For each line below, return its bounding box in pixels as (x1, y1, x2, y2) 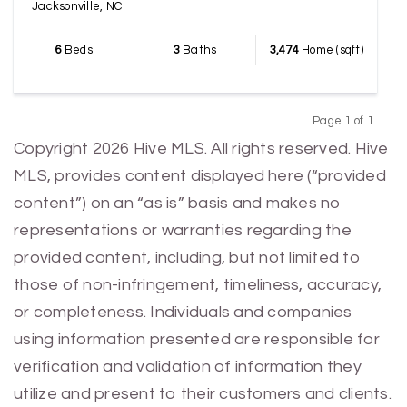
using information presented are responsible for (14, 331, 380, 348)
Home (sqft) (298, 44, 363, 56)
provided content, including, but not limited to (14, 249, 361, 266)
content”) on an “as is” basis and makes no (14, 194, 342, 212)
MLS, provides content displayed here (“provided (14, 167, 386, 184)
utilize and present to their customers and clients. (14, 385, 392, 402)
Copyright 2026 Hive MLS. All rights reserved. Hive (14, 140, 389, 157)
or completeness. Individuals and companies (14, 303, 352, 321)
